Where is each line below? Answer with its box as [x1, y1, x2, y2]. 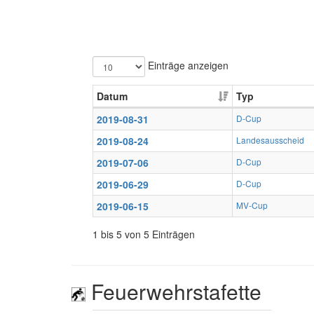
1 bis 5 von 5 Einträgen [93, 227, 195, 241]
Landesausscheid [236, 134, 304, 146]
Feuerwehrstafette [86, 276, 261, 306]
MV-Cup [236, 199, 268, 211]
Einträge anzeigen [145, 57, 228, 72]
